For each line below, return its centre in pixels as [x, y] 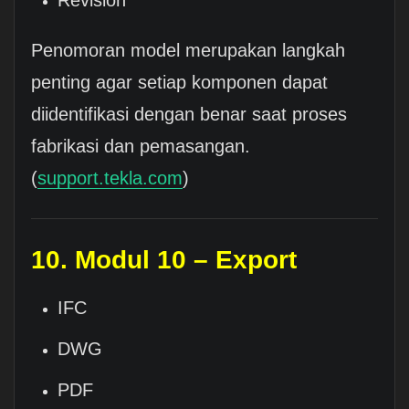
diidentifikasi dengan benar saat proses [189, 115]
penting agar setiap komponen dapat [179, 83]
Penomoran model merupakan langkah [188, 51]
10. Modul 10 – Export [163, 260]
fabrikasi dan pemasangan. [140, 147]
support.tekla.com [110, 178]
